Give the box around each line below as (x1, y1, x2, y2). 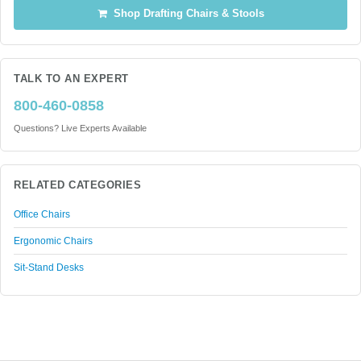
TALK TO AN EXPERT (14, 73, 129, 85)
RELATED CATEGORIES (14, 180, 142, 191)
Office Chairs (14, 209, 70, 220)
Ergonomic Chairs (14, 235, 93, 247)
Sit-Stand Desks (14, 262, 84, 273)
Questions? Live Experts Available (14, 123, 147, 133)
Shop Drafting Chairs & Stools (106, 8, 264, 19)
